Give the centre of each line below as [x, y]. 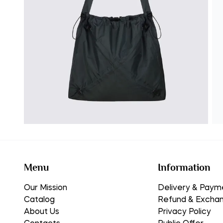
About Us [42, 212]
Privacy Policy [184, 212]
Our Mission [46, 188]
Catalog [39, 200]
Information [184, 167]
